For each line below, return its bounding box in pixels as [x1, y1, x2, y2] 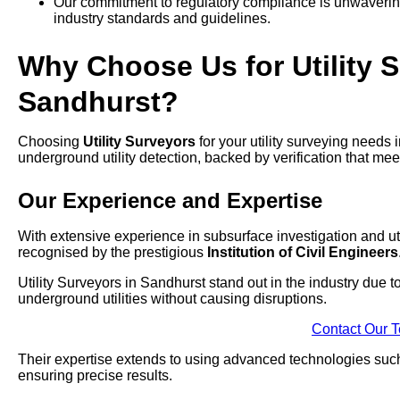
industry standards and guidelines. [54, 11, 271, 27]
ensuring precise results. [18, 368, 172, 384]
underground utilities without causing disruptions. [18, 291, 327, 307]
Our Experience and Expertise [18, 188, 322, 213]
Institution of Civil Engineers [207, 245, 398, 261]
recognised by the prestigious [18, 245, 207, 261]
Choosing [18, 134, 83, 150]
